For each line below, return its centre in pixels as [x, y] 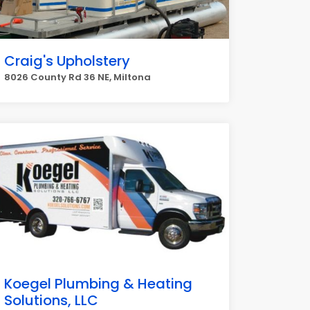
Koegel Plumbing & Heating [98, 284]
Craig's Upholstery [67, 61]
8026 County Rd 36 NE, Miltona [77, 77]
